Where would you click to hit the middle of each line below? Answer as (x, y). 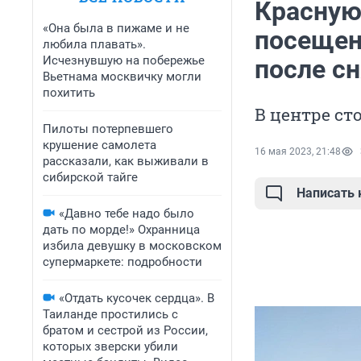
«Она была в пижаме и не (116, 28)
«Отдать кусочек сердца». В (137, 298)
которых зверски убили (110, 346)
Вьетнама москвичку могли (122, 77)
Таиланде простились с (110, 314)
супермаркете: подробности (122, 262)
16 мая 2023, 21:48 (298, 152)
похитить (69, 93)
